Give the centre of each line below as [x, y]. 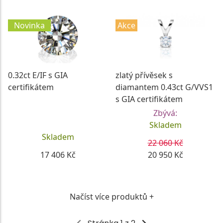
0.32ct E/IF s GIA [38, 75]
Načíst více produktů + [111, 196]
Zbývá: [165, 113]
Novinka [29, 25]
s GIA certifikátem [149, 99]
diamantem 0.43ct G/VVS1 [164, 87]
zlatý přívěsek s [144, 75]
